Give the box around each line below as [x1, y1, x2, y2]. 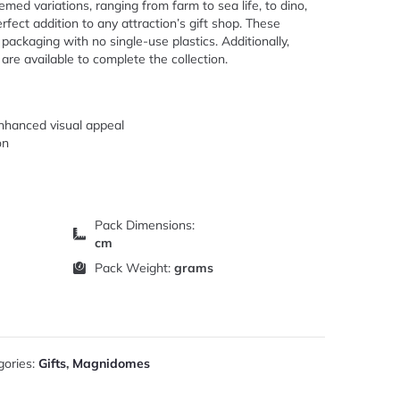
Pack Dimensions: [95, 216, 196, 233]
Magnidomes [71, 354, 150, 371]
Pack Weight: [95, 259, 175, 276]
